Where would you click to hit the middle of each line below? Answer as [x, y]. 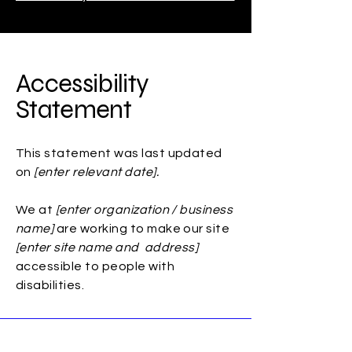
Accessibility [82, 83]
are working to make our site [142, 229]
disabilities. [50, 285]
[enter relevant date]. [97, 172]
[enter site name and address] [107, 247]
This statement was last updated [119, 153]
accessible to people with [95, 266]
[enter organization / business [144, 210]
